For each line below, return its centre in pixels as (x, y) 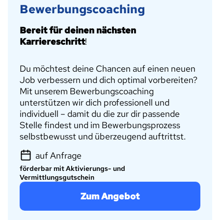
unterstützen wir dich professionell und (95, 102)
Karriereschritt (52, 41)
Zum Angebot (110, 196)
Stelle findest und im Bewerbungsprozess (100, 125)
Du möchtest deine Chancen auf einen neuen (108, 68)
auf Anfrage (58, 155)
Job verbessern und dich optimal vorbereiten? (109, 80)
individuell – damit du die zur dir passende (100, 113)
